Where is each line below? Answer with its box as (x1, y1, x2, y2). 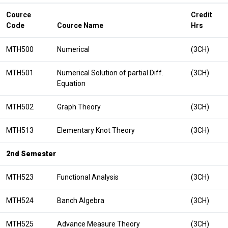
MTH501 (6, 69, 34, 77)
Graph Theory (57, 103, 101, 111)
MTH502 (6, 103, 34, 111)
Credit (191, 11, 212, 19)
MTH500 (6, 45, 34, 53)
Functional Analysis (57, 173, 119, 181)
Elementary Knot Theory (57, 126, 135, 134)
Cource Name (57, 21, 103, 30)
